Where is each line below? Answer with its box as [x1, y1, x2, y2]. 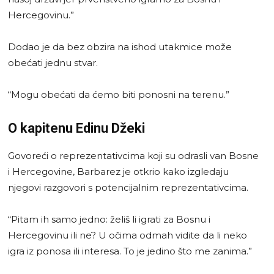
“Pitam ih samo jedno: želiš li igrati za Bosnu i [8, 213, 210, 225]
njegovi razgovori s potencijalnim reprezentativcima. [8, 181, 248, 193]
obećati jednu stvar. [8, 56, 98, 68]
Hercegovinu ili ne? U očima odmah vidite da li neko [8, 229, 247, 241]
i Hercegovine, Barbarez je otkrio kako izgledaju [8, 165, 229, 177]
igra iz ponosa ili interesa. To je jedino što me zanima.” [8, 245, 252, 257]
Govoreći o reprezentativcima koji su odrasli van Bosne [8, 149, 259, 161]
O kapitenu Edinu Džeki [8, 120, 145, 136]
